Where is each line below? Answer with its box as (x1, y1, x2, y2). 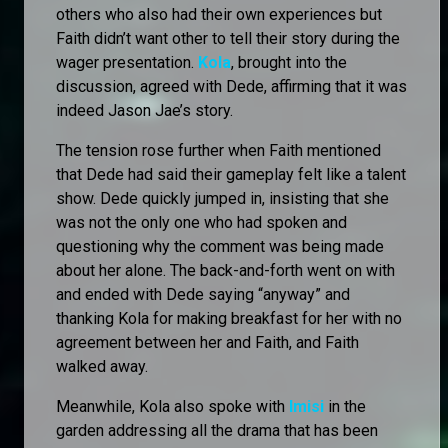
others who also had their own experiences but (56, 4, 382, 24)
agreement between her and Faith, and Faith (56, 332, 359, 352)
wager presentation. (56, 52, 198, 72)
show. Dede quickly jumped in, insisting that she (56, 188, 389, 208)
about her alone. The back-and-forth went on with (56, 260, 395, 280)
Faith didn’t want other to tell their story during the (56, 28, 400, 48)
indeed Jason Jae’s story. (56, 100, 233, 120)
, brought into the (231, 52, 347, 72)
